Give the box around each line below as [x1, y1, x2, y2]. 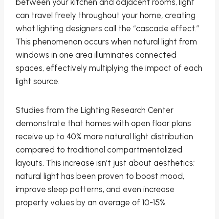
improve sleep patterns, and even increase [16, 184, 175, 195]
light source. [16, 76, 60, 87]
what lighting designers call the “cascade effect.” [16, 23, 199, 34]
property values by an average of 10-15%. [16, 197, 167, 208]
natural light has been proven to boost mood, [16, 171, 184, 181]
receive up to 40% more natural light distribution [16, 131, 193, 142]
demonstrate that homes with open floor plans [16, 118, 191, 129]
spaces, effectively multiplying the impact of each [16, 63, 202, 73]
